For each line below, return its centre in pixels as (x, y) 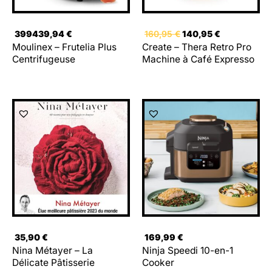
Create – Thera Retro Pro (197, 47)
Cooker (158, 263)
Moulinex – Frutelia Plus (64, 47)
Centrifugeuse (44, 59)
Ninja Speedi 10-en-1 (188, 251)
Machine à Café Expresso (198, 59)
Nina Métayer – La (53, 251)
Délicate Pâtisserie (53, 263)
